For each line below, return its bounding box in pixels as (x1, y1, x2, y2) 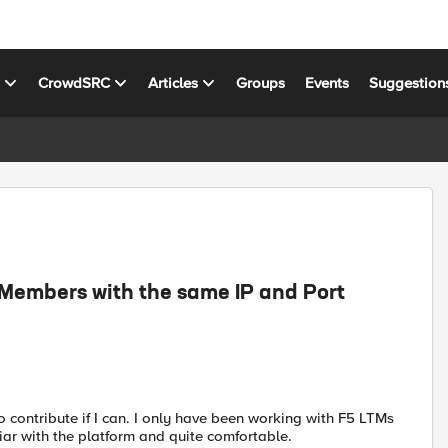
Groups (236, 73, 286, 92)
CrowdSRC (38, 73, 111, 92)
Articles (148, 73, 199, 92)
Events (305, 73, 350, 92)
